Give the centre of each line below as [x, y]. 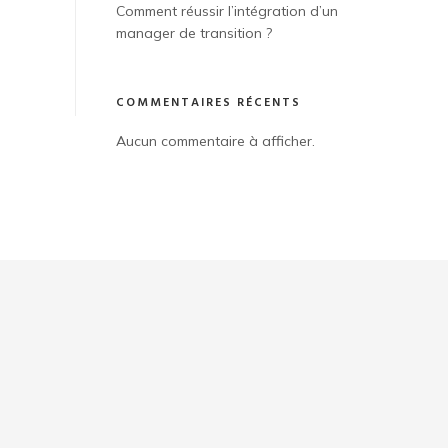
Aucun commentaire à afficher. [215, 141]
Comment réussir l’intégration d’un [227, 11]
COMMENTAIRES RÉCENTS [208, 103]
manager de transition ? [194, 33]
